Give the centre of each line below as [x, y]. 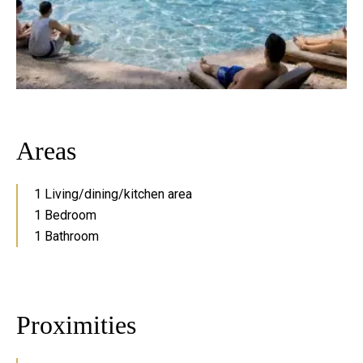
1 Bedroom [65, 215]
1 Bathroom [66, 236]
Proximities [76, 325]
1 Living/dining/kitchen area [113, 194]
